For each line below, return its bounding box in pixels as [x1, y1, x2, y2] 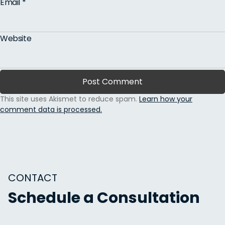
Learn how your [139, 94, 192, 104]
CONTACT [8, 171, 57, 185]
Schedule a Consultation [8, 187, 200, 208]
